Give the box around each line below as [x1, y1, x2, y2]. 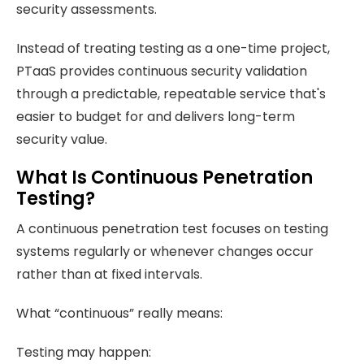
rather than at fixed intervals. [16, 265, 202, 284]
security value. [16, 130, 107, 149]
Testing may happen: [16, 343, 151, 362]
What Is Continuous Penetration [16, 165, 313, 191]
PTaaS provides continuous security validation [16, 62, 307, 81]
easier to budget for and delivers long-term [16, 107, 295, 127]
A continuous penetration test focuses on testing [16, 219, 328, 239]
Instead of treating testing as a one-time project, [16, 39, 330, 58]
